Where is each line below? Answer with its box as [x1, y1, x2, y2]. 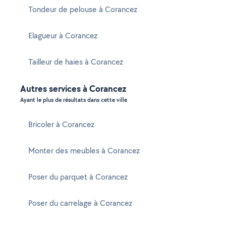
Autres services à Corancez [20, 82, 127, 95]
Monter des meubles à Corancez [28, 145, 140, 156]
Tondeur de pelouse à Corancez [28, 4, 137, 15]
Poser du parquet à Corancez [28, 172, 128, 182]
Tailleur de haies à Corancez [28, 56, 123, 67]
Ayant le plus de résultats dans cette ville [20, 96, 127, 104]
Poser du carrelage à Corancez [28, 198, 132, 208]
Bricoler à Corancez [28, 119, 94, 130]
